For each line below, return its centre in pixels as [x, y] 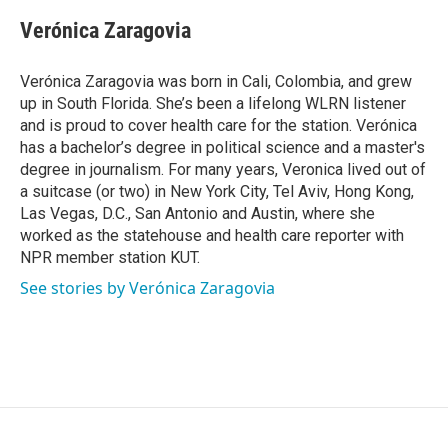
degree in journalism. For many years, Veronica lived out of [223, 169]
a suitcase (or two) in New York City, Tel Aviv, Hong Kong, [217, 191]
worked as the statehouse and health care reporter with [212, 235]
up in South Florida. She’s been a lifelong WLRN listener [213, 103]
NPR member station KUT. [110, 257]
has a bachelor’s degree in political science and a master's [222, 147]
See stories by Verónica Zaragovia [147, 288]
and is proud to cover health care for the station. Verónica [218, 125]
